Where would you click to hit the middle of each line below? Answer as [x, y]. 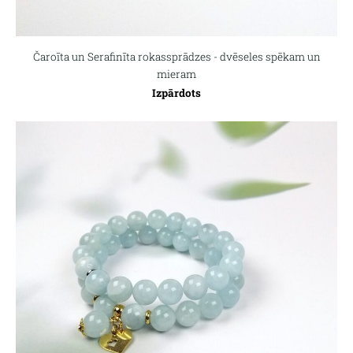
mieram [176, 74]
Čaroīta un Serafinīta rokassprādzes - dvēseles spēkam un [176, 56]
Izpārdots [176, 93]
